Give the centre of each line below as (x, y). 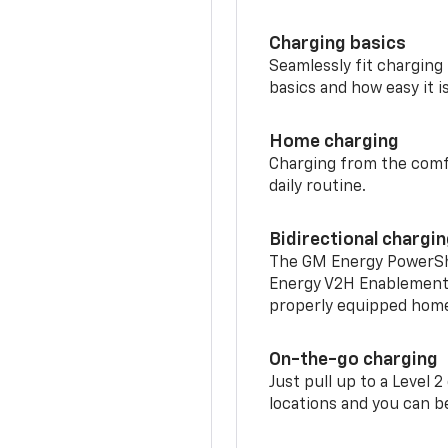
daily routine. (320, 168)
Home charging (334, 123)
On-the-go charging (354, 341)
